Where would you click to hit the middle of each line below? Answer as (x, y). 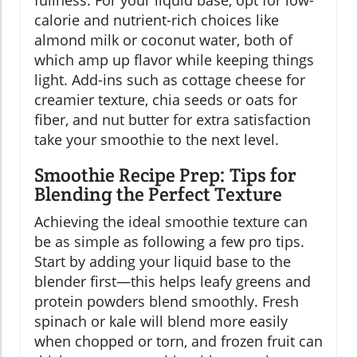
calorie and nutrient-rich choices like (157, 20)
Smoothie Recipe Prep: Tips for (165, 175)
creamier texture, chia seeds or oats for (166, 99)
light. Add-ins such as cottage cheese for (170, 79)
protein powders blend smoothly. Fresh (167, 301)
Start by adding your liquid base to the (163, 261)
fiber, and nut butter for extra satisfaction (173, 119)
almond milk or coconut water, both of (163, 39)
